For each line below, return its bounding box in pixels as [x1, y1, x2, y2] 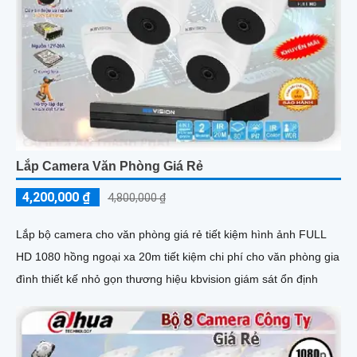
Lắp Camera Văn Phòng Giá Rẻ [16, 159, 203, 174]
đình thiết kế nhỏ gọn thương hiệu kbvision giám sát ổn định [16, 273, 318, 286]
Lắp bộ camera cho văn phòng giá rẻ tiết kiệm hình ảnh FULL [16, 228, 327, 241]
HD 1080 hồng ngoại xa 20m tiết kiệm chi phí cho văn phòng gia [16, 250, 339, 264]
